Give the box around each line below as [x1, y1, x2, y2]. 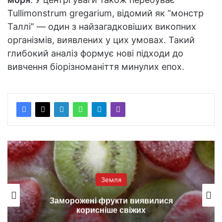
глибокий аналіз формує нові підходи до [7, 48, 183, 58]
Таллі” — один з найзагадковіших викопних [7, 21, 196, 32]
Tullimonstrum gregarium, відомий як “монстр [7, 7, 204, 18]
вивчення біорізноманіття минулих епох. [7, 61, 184, 72]
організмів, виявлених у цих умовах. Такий [7, 34, 195, 45]
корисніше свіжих [76, 206, 146, 215]
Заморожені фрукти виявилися [49, 196, 173, 205]
